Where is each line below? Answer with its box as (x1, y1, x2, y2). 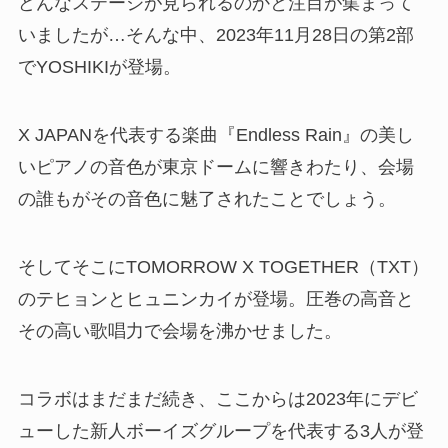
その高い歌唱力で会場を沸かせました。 (17, 320, 342, 341)
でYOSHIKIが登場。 (17, 57, 181, 78)
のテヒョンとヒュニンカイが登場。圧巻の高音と (17, 288, 414, 309)
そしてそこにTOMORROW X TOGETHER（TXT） (17, 256, 429, 277)
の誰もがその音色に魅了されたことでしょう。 (17, 188, 396, 209)
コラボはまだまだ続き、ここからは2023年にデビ (17, 388, 418, 409)
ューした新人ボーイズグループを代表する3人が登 (17, 420, 424, 441)
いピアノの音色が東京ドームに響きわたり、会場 (17, 156, 414, 177)
